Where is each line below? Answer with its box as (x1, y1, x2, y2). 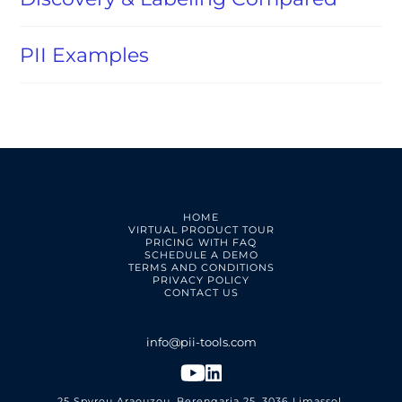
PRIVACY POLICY (153, 274, 249, 287)
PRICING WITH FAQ (145, 236, 257, 249)
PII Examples (20, 43, 150, 67)
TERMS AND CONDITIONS (127, 261, 275, 275)
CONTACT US (163, 286, 239, 300)
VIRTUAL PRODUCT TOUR (127, 223, 275, 237)
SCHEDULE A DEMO (144, 249, 258, 262)
